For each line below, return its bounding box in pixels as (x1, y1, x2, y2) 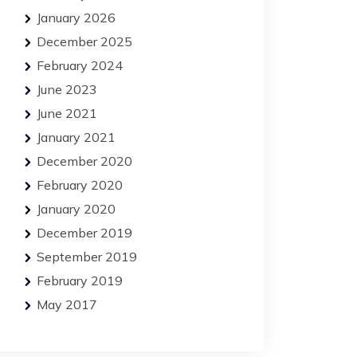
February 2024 (37, 57, 123, 73)
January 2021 (37, 129, 116, 145)
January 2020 (37, 201, 116, 217)
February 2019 (37, 273, 123, 288)
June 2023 (37, 81, 97, 97)
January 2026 (37, 10, 116, 25)
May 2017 (37, 296, 97, 312)
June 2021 (37, 105, 97, 121)
